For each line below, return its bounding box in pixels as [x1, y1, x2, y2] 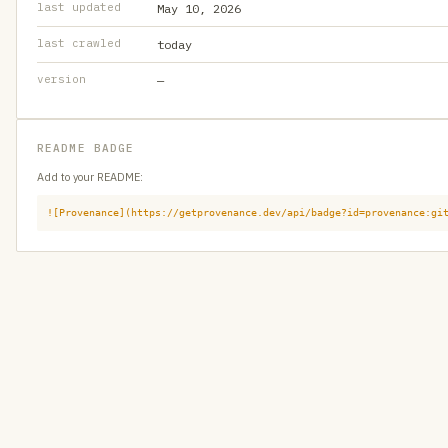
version [37, 72, 86, 86]
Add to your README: [37, 170, 143, 184]
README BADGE [37, 141, 135, 155]
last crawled [37, 36, 121, 50]
